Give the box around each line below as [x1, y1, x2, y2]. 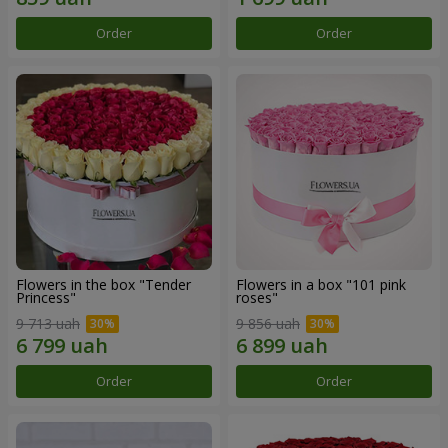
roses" [236, 288, 278, 308]
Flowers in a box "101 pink [236, 275, 406, 295]
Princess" [16, 288, 76, 308]
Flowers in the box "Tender [16, 275, 191, 295]
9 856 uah [236, 313, 300, 333]
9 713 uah [16, 313, 80, 333]
